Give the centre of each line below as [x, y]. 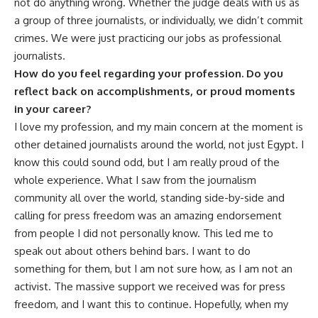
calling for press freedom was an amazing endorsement [148, 216]
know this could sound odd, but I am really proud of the [147, 163]
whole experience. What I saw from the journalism [135, 180]
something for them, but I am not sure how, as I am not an [153, 269]
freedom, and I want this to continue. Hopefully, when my [151, 305]
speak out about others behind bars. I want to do [132, 251]
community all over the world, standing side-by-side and [149, 198]
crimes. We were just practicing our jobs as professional [148, 38]
